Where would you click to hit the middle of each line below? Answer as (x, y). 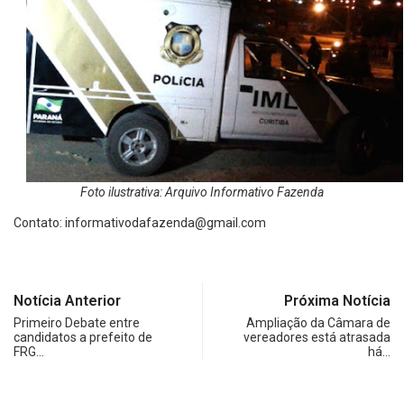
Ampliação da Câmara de (318, 323)
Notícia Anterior (67, 301)
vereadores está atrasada (317, 338)
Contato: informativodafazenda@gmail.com (140, 223)
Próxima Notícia (337, 301)
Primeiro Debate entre (77, 323)
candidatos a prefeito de (83, 338)
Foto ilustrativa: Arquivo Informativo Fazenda (202, 193)
